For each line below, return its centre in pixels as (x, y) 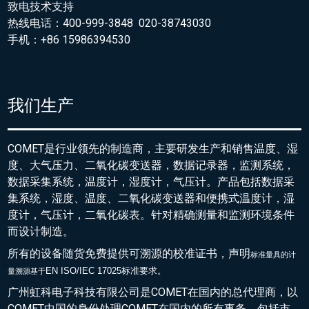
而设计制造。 (41, 231)
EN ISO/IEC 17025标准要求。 (106, 270)
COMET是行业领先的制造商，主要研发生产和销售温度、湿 (153, 148)
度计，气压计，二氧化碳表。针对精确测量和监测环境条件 (151, 215)
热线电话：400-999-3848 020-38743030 (110, 23)
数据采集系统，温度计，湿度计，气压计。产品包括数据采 (151, 181)
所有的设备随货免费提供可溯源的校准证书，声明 (129, 253)
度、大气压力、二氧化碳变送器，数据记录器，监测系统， (151, 165)
